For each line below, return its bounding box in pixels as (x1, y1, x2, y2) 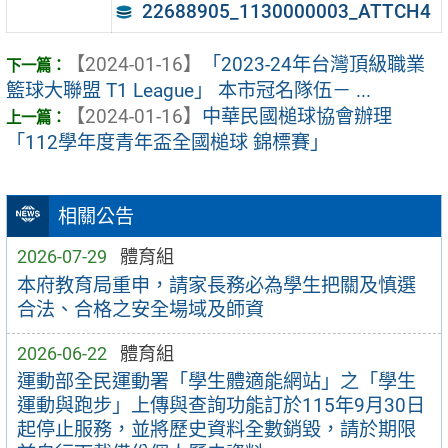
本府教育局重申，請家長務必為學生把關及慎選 (16, 273, 416, 297)
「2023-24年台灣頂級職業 (202, 53, 425, 77)
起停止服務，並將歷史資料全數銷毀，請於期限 (16, 418, 416, 442)
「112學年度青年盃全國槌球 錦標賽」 (6, 131, 329, 155)
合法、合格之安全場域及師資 (16, 297, 264, 321)
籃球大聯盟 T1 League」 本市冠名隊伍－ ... (6, 79, 371, 103)
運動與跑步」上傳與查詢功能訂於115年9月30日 (16, 394, 425, 418)
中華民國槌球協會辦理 (202, 105, 392, 129)
